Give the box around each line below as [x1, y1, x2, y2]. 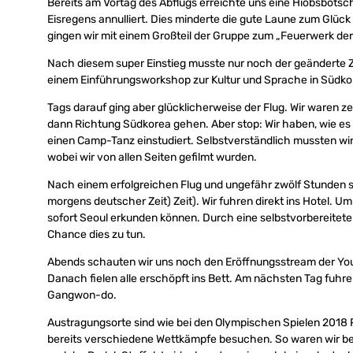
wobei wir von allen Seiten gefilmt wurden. [47, 150, 257, 164]
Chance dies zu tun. [47, 227, 146, 241]
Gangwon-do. [47, 288, 117, 302]
